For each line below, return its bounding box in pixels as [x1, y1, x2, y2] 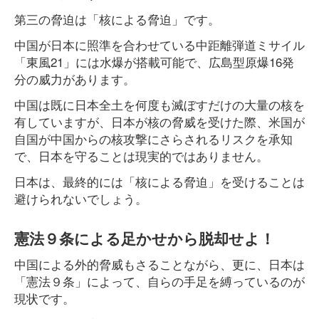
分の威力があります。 [14, 70, 135, 88]
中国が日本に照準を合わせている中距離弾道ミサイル [14, 36, 305, 53]
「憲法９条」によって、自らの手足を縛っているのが [14, 272, 305, 290]
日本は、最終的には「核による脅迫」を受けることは [14, 172, 305, 190]
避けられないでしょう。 [14, 189, 147, 207]
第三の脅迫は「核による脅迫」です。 [14, 10, 220, 28]
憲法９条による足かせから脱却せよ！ [14, 227, 275, 249]
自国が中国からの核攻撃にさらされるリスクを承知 [14, 130, 293, 147]
